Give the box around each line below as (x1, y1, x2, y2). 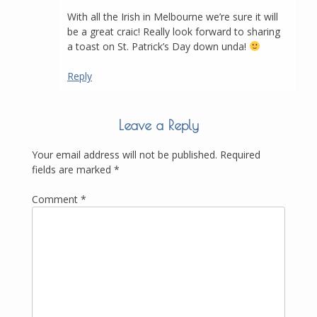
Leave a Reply (118, 117, 199, 134)
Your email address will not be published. (32, 148, 217, 162)
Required (220, 148, 260, 162)
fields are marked (32, 163, 114, 177)
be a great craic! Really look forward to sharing (67, 25, 280, 39)
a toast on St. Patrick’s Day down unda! (67, 40, 249, 54)
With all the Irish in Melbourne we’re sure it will (67, 10, 278, 24)
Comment (32, 192, 81, 207)
